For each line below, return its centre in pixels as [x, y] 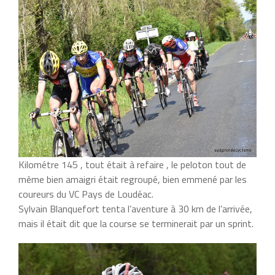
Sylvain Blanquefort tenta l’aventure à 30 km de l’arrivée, [135, 208]
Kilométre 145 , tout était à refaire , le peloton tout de [132, 164]
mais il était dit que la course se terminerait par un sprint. [136, 223]
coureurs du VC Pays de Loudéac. [86, 194]
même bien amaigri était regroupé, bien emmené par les [133, 179]
